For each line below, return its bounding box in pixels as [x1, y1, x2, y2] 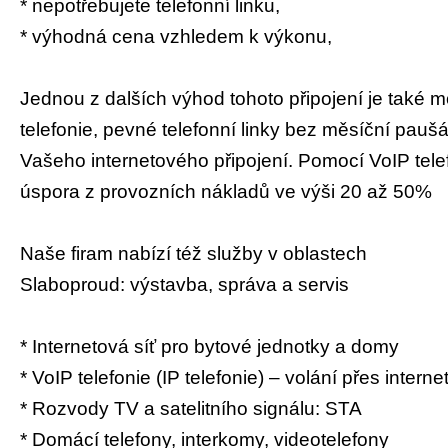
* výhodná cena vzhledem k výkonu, [20, 26, 332, 47]
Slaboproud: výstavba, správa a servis [20, 274, 349, 295]
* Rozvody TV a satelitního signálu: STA [20, 398, 362, 419]
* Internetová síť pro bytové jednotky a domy [20, 336, 399, 357]
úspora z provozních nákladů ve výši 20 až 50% [20, 181, 432, 202]
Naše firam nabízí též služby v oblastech [20, 243, 367, 264]
